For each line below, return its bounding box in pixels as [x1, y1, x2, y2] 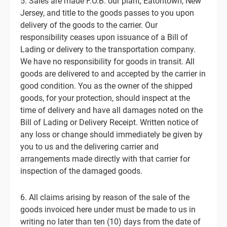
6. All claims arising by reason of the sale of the [20, 193, 190, 202]
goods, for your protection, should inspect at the [20, 93, 190, 103]
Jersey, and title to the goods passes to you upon [20, 8, 194, 18]
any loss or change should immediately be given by [20, 130, 203, 139]
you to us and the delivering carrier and [20, 142, 159, 152]
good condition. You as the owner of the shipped [20, 81, 193, 91]
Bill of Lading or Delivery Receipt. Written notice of [20, 118, 199, 127]
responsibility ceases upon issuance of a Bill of [20, 32, 188, 42]
